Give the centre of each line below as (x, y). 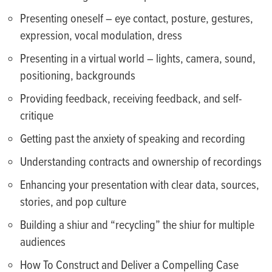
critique (37, 117)
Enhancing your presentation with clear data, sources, (140, 186)
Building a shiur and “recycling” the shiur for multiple (138, 226)
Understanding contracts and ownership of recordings (141, 163)
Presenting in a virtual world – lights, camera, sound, (138, 59)
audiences (43, 243)
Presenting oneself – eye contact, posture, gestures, (137, 19)
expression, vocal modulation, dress (101, 36)
